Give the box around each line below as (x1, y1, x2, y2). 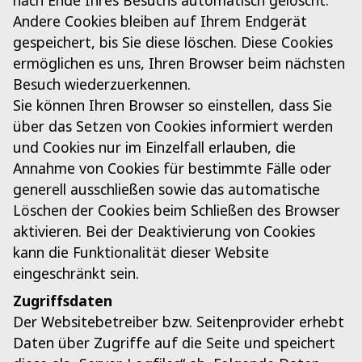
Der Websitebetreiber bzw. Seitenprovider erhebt (13, 312, 344, 332)
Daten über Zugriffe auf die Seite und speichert (13, 333, 335, 353)
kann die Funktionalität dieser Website (13, 242, 269, 263)
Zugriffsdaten (13, 291, 112, 311)
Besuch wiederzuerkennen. (13, 74, 191, 95)
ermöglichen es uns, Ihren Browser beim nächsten (13, 53, 345, 74)
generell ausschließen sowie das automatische (13, 179, 320, 200)
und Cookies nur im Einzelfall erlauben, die (13, 137, 296, 158)
